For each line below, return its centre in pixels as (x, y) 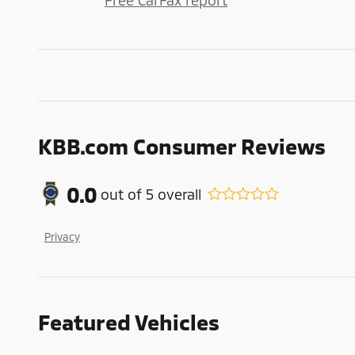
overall (177, 194)
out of (123, 194)
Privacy (62, 237)
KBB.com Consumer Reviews (182, 146)
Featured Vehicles (129, 322)
